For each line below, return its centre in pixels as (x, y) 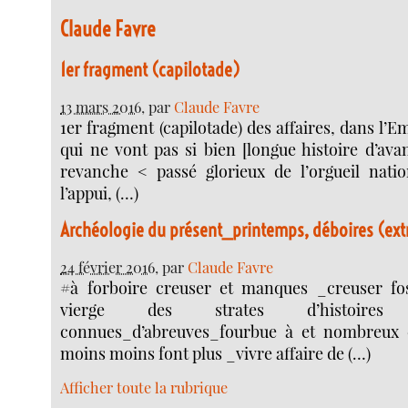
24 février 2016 (108, 266)
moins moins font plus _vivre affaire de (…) (216, 353)
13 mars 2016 (101, 106)
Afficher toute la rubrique (144, 388)
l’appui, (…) (100, 193)
